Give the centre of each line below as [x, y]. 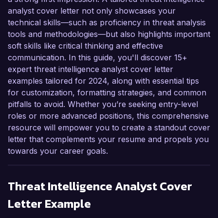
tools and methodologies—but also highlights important [109, 34]
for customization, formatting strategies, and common [107, 93]
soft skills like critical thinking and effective [85, 46]
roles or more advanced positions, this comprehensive [108, 116]
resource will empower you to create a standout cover [109, 128]
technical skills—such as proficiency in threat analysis [107, 23]
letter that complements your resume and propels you [108, 139]
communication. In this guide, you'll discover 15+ [98, 58]
